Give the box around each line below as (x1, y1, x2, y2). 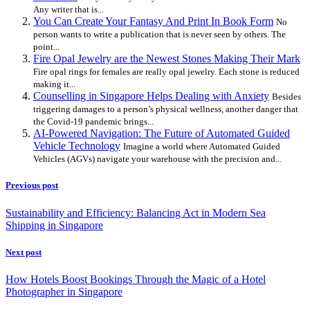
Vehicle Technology (33, 140, 120, 152)
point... (33, 42, 60, 53)
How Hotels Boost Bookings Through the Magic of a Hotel (6, 273, 266, 285)
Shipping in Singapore (6, 219, 103, 231)
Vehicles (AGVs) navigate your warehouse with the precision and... (33, 154, 282, 165)
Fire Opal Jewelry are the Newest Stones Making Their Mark (33, 53, 300, 65)
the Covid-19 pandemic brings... (33, 116, 154, 127)
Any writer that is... (33, 4, 104, 15)
